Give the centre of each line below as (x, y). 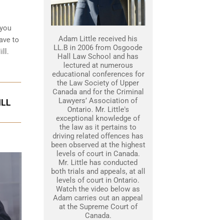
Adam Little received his (98, 39)
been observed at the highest (98, 145)
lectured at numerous (98, 65)
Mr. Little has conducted (98, 163)
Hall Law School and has (98, 56)
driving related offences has (98, 136)
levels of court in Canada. (98, 154)
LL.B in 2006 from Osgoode (98, 48)
